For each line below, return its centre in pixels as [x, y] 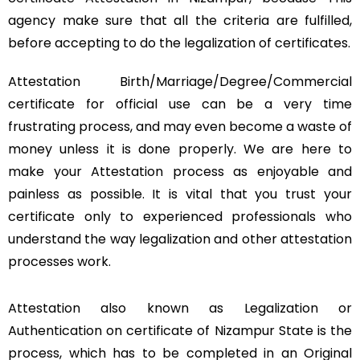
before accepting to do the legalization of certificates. [179, 43]
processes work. [59, 262]
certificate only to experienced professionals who [180, 217]
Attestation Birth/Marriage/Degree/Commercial [180, 82]
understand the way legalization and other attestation [180, 239]
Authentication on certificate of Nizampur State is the [180, 331]
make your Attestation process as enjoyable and [180, 172]
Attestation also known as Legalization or [180, 309]
